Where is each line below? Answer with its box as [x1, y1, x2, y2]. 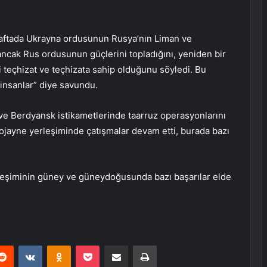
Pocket [99, 240, 125, 250]
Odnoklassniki [70, 240, 122, 250]
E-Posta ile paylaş [128, 240, 151, 250]
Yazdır [156, 240, 179, 250]
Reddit [13, 240, 37, 250]
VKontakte [42, 240, 80, 250]
